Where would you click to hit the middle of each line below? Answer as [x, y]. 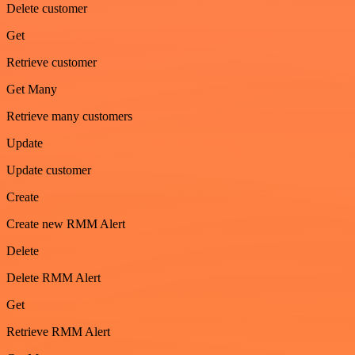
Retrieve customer [52, 62]
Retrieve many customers [69, 116]
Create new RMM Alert [66, 223]
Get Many [32, 89]
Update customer [49, 170]
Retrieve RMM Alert [58, 331]
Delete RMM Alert [53, 277]
